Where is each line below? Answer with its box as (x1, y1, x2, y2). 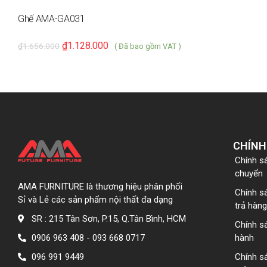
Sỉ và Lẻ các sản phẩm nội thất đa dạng (18, 194, 173, 205)
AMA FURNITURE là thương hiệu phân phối (18, 181, 182, 192)
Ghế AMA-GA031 (18, 13, 85, 24)
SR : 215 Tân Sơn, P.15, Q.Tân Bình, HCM (31, 213, 186, 224)
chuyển (234, 167, 263, 179)
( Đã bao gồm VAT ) (114, 41, 181, 51)
